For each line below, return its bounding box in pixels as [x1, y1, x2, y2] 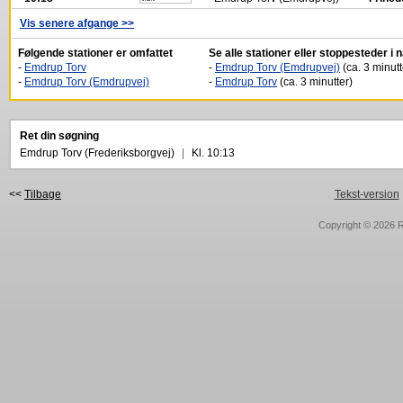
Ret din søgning [20, 130, 99, 142]
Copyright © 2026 [318, 219, 398, 230]
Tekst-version [334, 188, 399, 201]
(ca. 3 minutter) [277, 76, 353, 88]
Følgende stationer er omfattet [18, 47, 173, 59]
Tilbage [24, 188, 61, 201]
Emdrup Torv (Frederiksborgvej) [20, 147, 177, 159]
